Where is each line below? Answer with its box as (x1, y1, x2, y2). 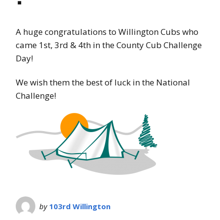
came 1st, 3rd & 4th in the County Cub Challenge (16, 39, 202, 51)
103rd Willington (49, 201, 110, 211)
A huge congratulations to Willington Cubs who (16, 26, 198, 37)
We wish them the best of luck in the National (16, 76, 190, 88)
